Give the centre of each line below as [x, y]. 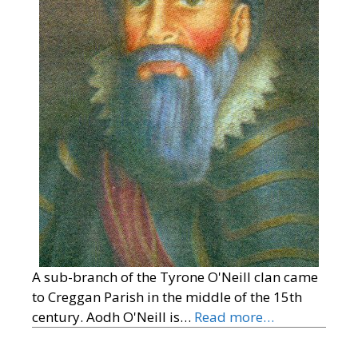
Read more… [234, 316]
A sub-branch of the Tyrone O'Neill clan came [175, 276]
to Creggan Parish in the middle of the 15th [167, 296]
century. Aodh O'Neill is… [113, 316]
